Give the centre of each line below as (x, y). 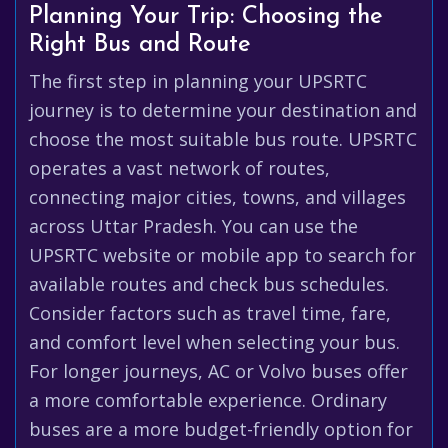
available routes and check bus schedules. (209, 284)
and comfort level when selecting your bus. (214, 342)
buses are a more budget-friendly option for (221, 429)
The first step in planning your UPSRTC (198, 81)
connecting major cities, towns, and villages (217, 197)
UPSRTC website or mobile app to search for (222, 255)
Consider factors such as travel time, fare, (210, 313)
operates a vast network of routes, (179, 168)
